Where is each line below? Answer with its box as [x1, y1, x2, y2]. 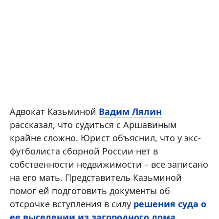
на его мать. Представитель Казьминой [10, 172, 182, 183]
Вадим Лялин [99, 106, 162, 117]
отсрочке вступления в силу [10, 198, 133, 210]
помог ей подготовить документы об [10, 185, 170, 197]
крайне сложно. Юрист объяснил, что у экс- [10, 132, 201, 144]
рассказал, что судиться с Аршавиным [10, 119, 176, 131]
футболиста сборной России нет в [10, 145, 158, 157]
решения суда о [133, 198, 206, 210]
